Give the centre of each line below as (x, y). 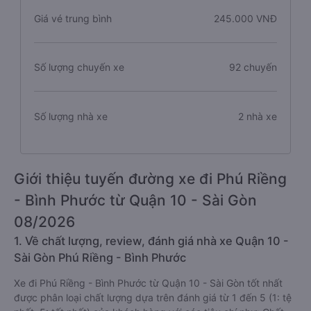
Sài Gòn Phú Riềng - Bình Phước (100, 258)
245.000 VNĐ (245, 18)
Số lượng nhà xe (71, 116)
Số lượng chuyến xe (79, 67)
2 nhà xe (258, 116)
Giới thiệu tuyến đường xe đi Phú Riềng (150, 179)
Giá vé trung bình (73, 18)
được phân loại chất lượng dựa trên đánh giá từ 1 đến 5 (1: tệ (153, 297)
